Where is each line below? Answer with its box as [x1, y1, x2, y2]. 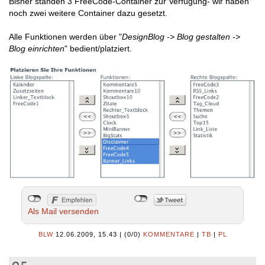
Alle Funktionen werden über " [9, 31, 122, 41]
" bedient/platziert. [64, 43, 132, 53]
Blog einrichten [9, 43, 64, 53]
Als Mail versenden [27, 206, 99, 216]
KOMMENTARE [143, 231, 195, 238]
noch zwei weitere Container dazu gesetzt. [9, 8, 167, 18]
